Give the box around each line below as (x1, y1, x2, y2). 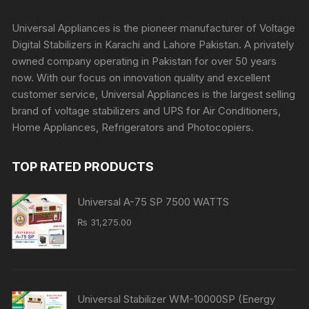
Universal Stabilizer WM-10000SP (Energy (77, 292, 276, 306)
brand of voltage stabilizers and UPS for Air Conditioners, (12, 103, 281, 117)
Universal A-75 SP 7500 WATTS (77, 195, 230, 208)
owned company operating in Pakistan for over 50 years (12, 54, 277, 68)
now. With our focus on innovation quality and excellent (12, 70, 271, 84)
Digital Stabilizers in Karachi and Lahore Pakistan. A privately (12, 37, 295, 51)
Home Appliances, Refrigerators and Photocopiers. (12, 120, 255, 134)
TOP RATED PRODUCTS (12, 159, 154, 174)
